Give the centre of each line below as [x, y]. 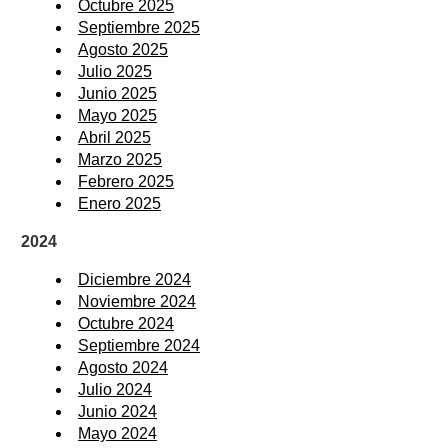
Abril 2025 [114, 137]
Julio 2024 [115, 389]
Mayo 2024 [117, 433]
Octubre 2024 [126, 323]
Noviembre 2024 [137, 301]
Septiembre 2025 [139, 27]
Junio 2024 [117, 411]
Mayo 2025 [117, 115]
